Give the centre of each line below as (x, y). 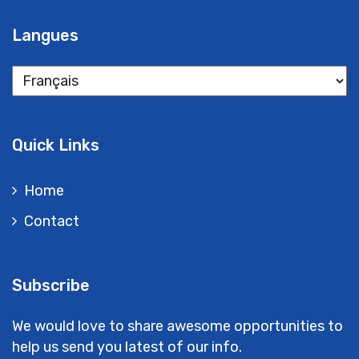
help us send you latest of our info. (127, 347)
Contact (52, 221)
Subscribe (51, 285)
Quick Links (56, 145)
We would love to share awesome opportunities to (177, 326)
